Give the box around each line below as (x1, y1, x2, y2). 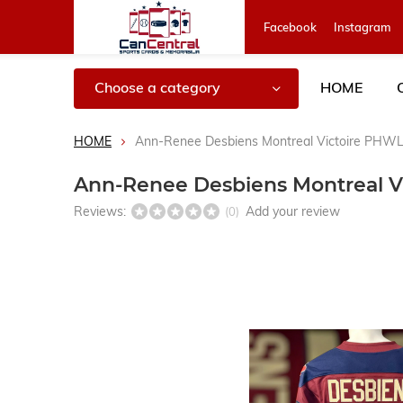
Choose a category (94, 78, 220, 96)
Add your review (246, 203, 340, 219)
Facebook (264, 20, 317, 34)
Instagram (334, 20, 391, 34)
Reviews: (74, 203, 130, 219)
